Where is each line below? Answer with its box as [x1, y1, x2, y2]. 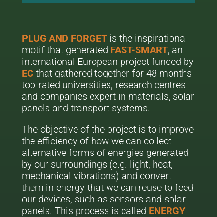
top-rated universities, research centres [21, 79, 186, 91]
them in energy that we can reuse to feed [21, 182, 193, 193]
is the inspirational [107, 32, 187, 44]
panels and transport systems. [21, 102, 150, 114]
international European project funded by [21, 56, 194, 67]
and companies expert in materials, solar [21, 91, 194, 102]
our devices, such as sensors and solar [21, 193, 186, 205]
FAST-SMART [110, 44, 168, 56]
